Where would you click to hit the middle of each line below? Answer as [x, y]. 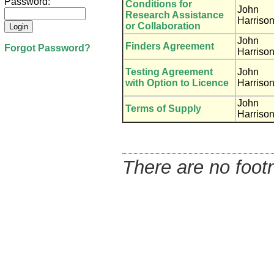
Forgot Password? [47, 48]
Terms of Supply [163, 108]
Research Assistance [175, 15]
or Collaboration [163, 26]
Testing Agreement [169, 72]
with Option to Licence [177, 83]
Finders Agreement [170, 46]
